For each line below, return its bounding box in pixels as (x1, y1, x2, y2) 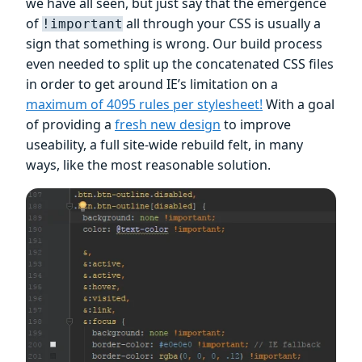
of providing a (26, 115, 115, 133)
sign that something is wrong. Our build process (26, 34, 322, 53)
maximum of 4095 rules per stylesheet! (26, 95, 263, 113)
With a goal (263, 95, 335, 113)
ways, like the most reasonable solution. (26, 155, 271, 174)
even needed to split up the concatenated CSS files (26, 54, 334, 73)
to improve (221, 115, 291, 133)
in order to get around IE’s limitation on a (26, 74, 278, 93)
